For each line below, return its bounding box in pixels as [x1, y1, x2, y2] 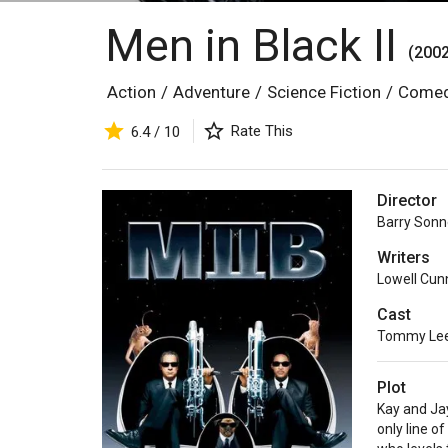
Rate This [231, 122, 293, 141]
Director [377, 191, 437, 211]
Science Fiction [267, 82, 381, 102]
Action [107, 82, 156, 102]
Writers [377, 248, 430, 268]
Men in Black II [105, 19, 408, 72]
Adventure [173, 82, 250, 102]
